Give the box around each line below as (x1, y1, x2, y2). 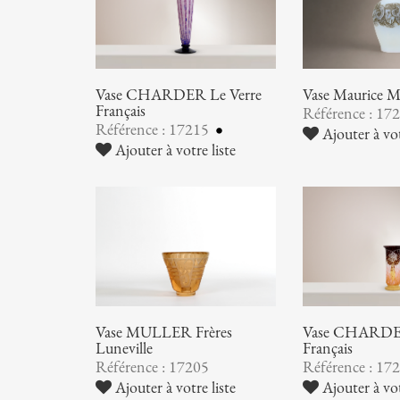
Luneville (96, 338, 154, 359)
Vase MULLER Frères (96, 322, 233, 343)
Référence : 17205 (96, 357, 210, 378)
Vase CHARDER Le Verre (96, 84, 262, 104)
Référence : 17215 (96, 119, 213, 139)
